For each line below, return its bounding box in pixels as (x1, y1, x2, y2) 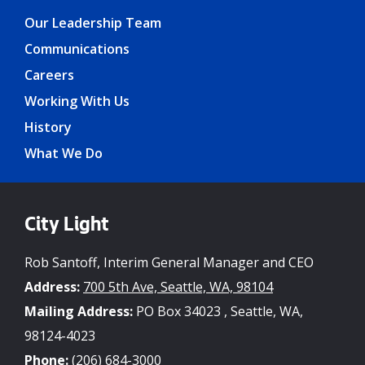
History (24, 118, 72, 137)
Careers (24, 66, 74, 85)
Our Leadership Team (24, 14, 161, 33)
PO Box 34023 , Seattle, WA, (133, 302, 303, 321)
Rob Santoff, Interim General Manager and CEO (24, 253, 314, 272)
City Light (24, 216, 109, 238)
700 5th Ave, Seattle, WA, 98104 (83, 278, 273, 297)
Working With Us (24, 92, 130, 111)
